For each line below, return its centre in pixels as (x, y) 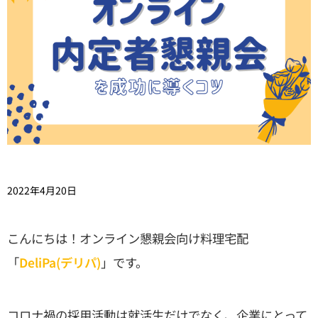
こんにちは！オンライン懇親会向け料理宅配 (128, 238)
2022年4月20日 (42, 191)
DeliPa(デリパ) (60, 263)
